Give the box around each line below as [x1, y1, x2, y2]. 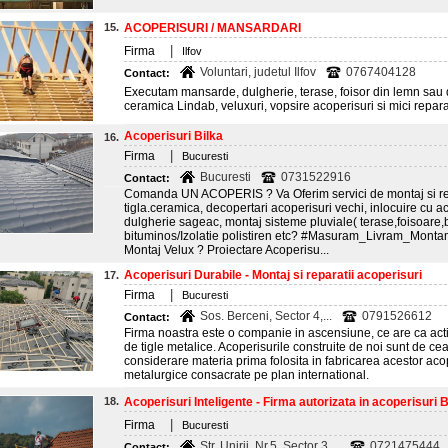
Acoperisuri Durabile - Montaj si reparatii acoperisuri [124, 268, 422, 282]
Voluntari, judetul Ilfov [200, 65, 316, 79]
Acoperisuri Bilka [124, 129, 223, 143]
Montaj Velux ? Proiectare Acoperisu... [124, 243, 329, 257]
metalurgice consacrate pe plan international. [124, 368, 369, 382]
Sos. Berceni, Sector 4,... [200, 309, 332, 323]
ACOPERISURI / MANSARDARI [124, 21, 301, 35]
